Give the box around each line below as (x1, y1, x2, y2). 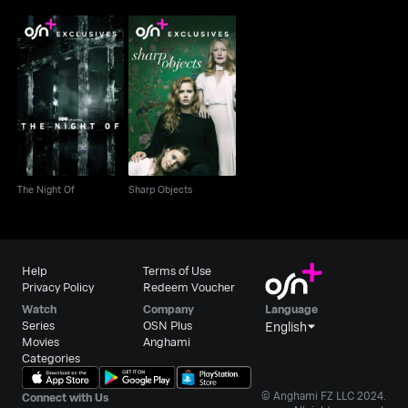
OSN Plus (143, 316, 193, 333)
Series (22, 316, 56, 333)
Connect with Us (22, 388, 110, 405)
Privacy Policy (22, 278, 95, 295)
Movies (22, 332, 60, 350)
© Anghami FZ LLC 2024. (260, 387, 386, 403)
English (264, 317, 307, 335)
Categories (22, 349, 81, 366)
